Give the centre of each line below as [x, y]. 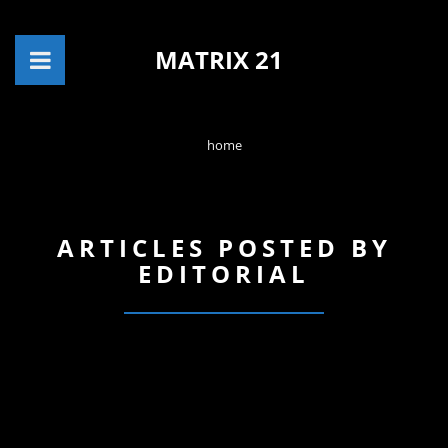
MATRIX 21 [219, 59]
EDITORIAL [224, 273]
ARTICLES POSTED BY [224, 247]
